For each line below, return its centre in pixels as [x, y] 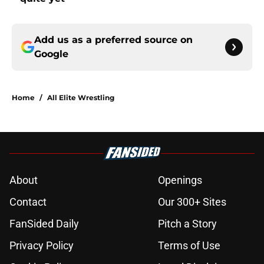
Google [51, 54]
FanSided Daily [44, 224]
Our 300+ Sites [192, 202]
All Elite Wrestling [81, 98]
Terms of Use [189, 246]
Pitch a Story [187, 224]
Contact [28, 202]
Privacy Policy [42, 246]
